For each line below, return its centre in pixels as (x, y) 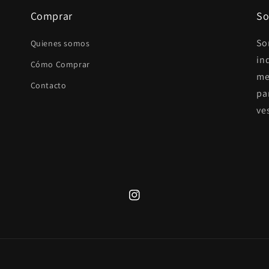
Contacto (48, 85)
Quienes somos (60, 43)
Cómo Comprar (60, 64)
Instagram (149, 201)
